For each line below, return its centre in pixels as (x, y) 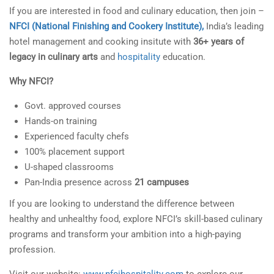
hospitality (139, 57)
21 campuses (163, 183)
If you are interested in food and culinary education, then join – (137, 11)
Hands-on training (61, 121)
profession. (32, 250)
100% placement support (75, 152)
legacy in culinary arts (54, 57)
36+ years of (219, 42)
